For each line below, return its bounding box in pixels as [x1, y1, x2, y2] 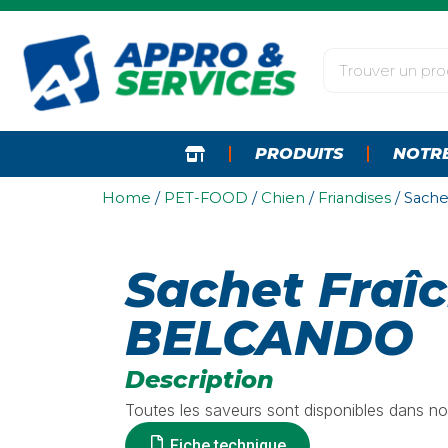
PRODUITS [254, 143, 343, 163]
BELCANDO [124, 309, 414, 368]
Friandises [318, 188, 391, 207]
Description [124, 365, 274, 395]
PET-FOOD [164, 188, 248, 207]
